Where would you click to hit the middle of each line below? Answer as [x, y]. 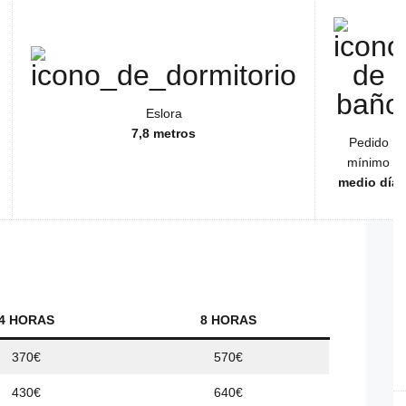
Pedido [368, 143]
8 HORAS [228, 320]
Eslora [164, 114]
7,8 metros [164, 134]
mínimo [368, 163]
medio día [368, 183]
